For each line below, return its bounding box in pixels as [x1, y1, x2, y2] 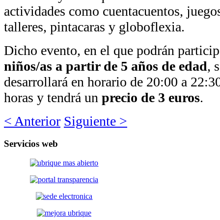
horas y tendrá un [4, 90, 102, 106]
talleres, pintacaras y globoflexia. [4, 19, 185, 35]
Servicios [4, 138, 39, 149]
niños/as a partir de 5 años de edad [4, 58, 207, 74]
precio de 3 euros [102, 90, 200, 106]
